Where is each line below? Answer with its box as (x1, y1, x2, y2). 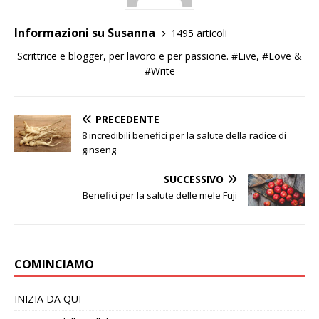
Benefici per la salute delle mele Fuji (83, 189, 237, 202)
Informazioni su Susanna (14, 25, 155, 41)
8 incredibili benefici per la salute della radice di (82, 129, 286, 142)
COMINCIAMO (14, 256, 94, 272)
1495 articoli (171, 26, 227, 40)
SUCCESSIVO (164, 172, 224, 186)
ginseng (82, 143, 116, 156)
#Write (144, 64, 175, 78)
